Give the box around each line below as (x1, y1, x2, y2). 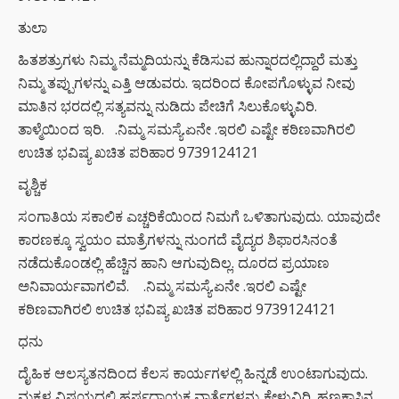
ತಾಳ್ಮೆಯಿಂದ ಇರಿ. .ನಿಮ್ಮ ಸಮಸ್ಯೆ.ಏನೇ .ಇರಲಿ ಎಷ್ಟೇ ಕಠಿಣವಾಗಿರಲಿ (18, 118, 355, 139)
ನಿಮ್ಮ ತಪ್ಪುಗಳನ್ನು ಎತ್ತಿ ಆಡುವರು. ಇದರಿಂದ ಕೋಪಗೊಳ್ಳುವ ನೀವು (18, 72, 355, 93)
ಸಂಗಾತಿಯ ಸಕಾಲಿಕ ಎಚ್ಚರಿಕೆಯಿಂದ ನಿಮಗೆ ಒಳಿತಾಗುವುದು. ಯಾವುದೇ (18, 206, 380, 226)
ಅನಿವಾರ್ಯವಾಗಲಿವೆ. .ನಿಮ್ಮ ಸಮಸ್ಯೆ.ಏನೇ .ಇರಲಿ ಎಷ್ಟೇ (18, 275, 306, 296)
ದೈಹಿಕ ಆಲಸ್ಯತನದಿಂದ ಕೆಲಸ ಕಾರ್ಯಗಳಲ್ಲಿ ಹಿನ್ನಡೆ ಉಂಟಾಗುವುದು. (18, 362, 368, 383)
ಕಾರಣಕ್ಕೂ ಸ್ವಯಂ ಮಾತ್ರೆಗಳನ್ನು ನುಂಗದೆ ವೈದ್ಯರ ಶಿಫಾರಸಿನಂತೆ (18, 229, 338, 249)
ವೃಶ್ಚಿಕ (18, 174, 47, 194)
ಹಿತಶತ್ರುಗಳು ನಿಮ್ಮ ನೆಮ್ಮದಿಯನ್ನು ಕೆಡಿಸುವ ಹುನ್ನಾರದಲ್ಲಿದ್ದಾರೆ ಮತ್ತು (18, 49, 357, 69)
